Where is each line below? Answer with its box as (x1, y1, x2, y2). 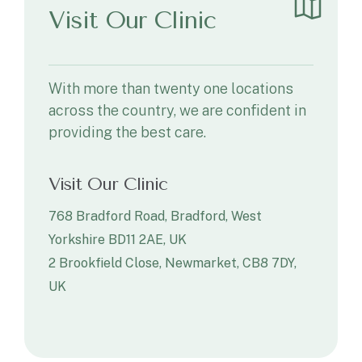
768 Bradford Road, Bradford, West (48, 208, 262, 224)
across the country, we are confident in (48, 102, 306, 119)
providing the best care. (48, 124, 206, 141)
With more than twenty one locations (48, 80, 293, 97)
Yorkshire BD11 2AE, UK (48, 232, 187, 247)
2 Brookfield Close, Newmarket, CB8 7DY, (48, 255, 297, 271)
